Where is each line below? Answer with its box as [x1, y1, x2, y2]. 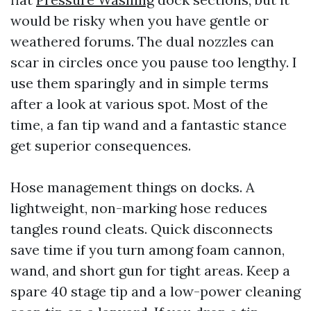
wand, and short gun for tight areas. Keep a [10, 262, 290, 279]
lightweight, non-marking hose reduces [10, 199, 267, 217]
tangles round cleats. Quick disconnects [10, 220, 273, 237]
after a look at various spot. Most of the [10, 95, 268, 112]
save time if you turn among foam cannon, [10, 241, 285, 258]
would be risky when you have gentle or [10, 12, 269, 29]
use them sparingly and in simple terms [10, 74, 269, 92]
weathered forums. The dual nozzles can [10, 33, 274, 50]
